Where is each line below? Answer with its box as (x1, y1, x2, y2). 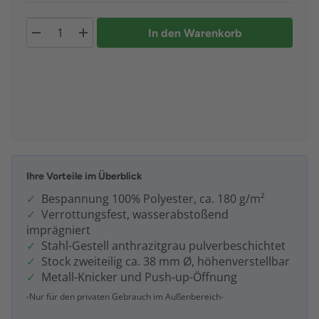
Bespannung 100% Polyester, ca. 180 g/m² (41, 191, 265, 207)
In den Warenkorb (147, 26, 242, 40)
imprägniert (26, 222, 90, 239)
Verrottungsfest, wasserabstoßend (41, 206, 229, 223)
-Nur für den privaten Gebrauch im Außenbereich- (26, 291, 224, 303)
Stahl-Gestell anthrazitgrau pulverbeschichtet (41, 238, 286, 254)
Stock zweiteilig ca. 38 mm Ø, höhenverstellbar (41, 253, 290, 270)
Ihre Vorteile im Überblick (26, 170, 142, 183)
